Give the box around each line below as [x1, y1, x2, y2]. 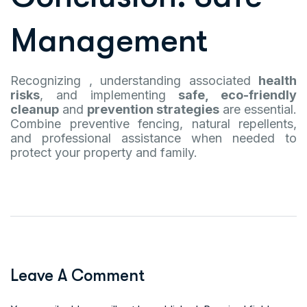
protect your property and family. [10, 145, 197, 160]
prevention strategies [87, 102, 219, 116]
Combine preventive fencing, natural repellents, [10, 116, 297, 131]
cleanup [10, 102, 59, 116]
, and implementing [40, 88, 179, 102]
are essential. [219, 102, 297, 116]
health [258, 73, 297, 88]
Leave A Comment [10, 266, 145, 285]
